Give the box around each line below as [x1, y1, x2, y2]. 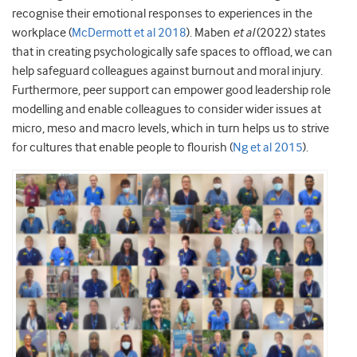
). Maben [186, 25, 233, 41]
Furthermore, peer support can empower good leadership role [12, 83, 331, 98]
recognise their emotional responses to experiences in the [12, 6, 312, 22]
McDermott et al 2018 [72, 25, 186, 41]
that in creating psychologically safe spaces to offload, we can [12, 45, 332, 60]
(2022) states [254, 25, 326, 41]
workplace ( [12, 25, 72, 41]
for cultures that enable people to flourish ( [12, 140, 233, 155]
